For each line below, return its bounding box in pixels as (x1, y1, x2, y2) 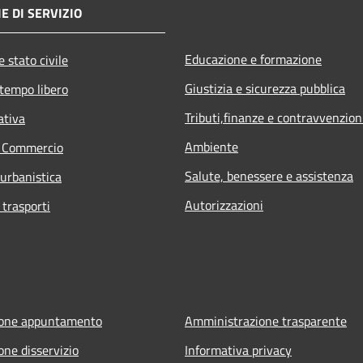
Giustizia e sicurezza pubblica (185, 78, 345, 98)
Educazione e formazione (185, 49, 322, 69)
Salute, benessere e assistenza (185, 165, 353, 186)
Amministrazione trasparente (185, 310, 347, 331)
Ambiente (185, 136, 238, 156)
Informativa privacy (185, 340, 292, 360)
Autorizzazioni (185, 194, 263, 215)
